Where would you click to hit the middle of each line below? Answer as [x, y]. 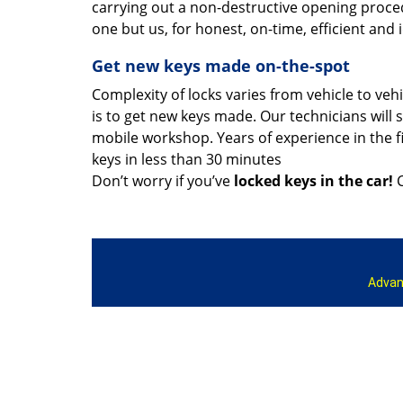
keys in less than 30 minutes [187, 159]
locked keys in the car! [313, 181]
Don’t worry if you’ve [163, 181]
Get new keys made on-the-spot [221, 66]
